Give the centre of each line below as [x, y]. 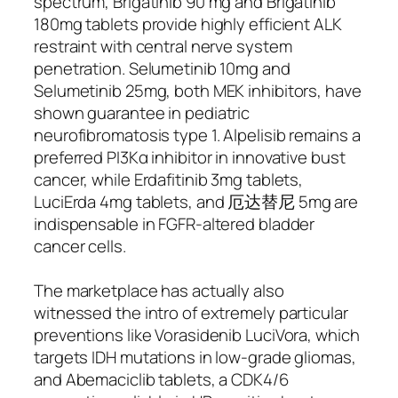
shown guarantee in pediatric [142, 112]
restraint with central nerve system [163, 46]
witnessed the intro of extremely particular [191, 312]
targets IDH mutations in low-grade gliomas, [195, 357]
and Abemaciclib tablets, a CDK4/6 [161, 379]
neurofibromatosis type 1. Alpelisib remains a [197, 135]
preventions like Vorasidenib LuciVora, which [197, 334]
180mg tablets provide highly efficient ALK [188, 24]
